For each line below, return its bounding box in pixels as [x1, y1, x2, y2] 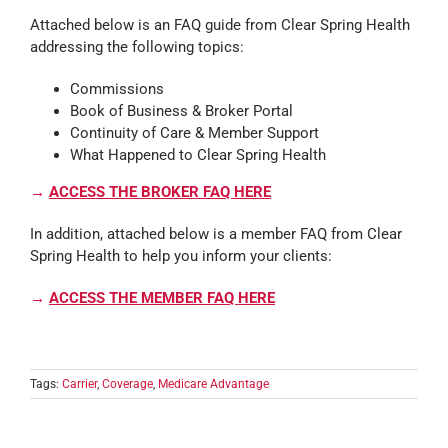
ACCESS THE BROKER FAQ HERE [48, 183, 271, 202]
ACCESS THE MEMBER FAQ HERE [48, 289, 275, 308]
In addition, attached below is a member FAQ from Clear [29, 225, 402, 244]
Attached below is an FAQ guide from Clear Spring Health [29, 16, 410, 35]
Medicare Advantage [158, 377, 269, 392]
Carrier [62, 377, 97, 392]
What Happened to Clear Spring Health [69, 146, 326, 165]
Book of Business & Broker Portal [69, 102, 293, 121]
